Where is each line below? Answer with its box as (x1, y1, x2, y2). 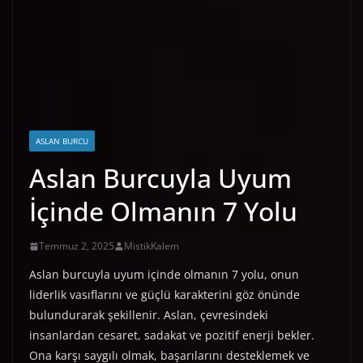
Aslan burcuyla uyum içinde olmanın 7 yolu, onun (29, 267, 299, 283)
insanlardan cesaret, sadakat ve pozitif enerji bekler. (29, 327, 314, 344)
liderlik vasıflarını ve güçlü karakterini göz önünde (29, 287, 300, 303)
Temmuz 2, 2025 (39, 239, 114, 254)
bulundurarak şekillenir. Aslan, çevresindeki (29, 307, 268, 323)
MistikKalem (124, 239, 179, 254)
